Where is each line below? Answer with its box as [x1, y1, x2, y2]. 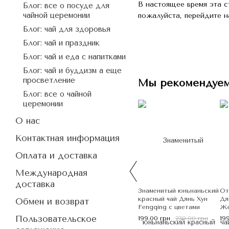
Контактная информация [15, 133, 120, 143]
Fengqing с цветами [138, 203, 200, 211]
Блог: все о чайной [23, 89, 91, 99]
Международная [15, 168, 87, 178]
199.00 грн [138, 214, 170, 222]
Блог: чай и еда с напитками [23, 52, 126, 61]
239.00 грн [175, 214, 208, 222]
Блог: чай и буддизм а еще [23, 66, 122, 75]
